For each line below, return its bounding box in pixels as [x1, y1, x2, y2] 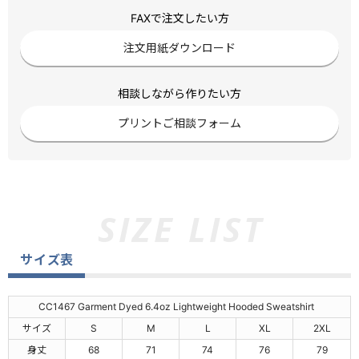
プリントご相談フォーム [118, 116, 241, 131]
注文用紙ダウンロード [123, 41, 236, 55]
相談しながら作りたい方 [118, 86, 241, 100]
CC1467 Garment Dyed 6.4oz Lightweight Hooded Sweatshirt [38, 300, 321, 313]
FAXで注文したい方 [130, 10, 229, 25]
